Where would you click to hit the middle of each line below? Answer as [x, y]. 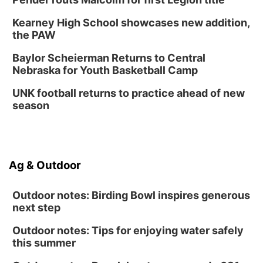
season [31, 105]
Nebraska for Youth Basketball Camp [105, 70]
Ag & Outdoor [45, 165]
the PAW [34, 35]
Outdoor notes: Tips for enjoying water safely [128, 230]
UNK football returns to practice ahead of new [129, 93]
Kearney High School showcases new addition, [131, 23]
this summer [44, 243]
